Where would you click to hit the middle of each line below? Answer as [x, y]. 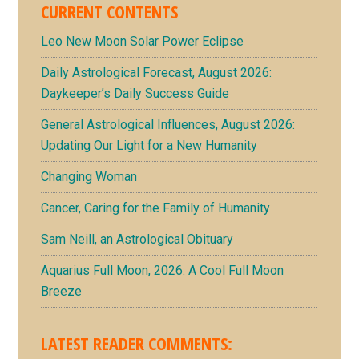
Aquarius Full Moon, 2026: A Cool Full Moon [163, 270]
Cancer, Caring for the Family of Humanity [156, 208]
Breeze [62, 291]
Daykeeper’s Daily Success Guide [135, 93]
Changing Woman [89, 177]
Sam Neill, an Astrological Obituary [137, 239]
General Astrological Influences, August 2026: [168, 125]
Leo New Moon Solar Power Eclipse [143, 41]
